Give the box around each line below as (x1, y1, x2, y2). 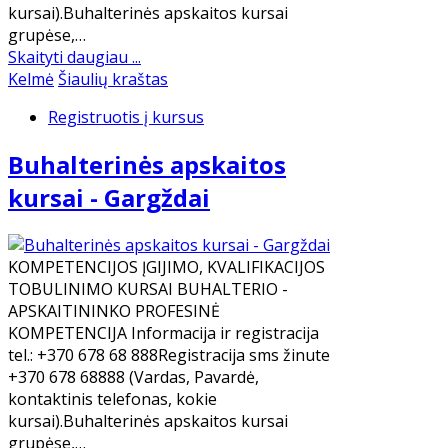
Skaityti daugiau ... (8, 46, 141, 69)
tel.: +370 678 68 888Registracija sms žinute (8, 343, 330, 366)
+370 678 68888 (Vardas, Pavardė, (8, 365, 259, 388)
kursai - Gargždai (8, 181, 210, 215)
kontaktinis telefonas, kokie (8, 387, 217, 410)
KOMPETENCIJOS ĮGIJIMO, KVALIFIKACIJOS (8, 255, 325, 278)
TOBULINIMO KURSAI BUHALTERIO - (8, 277, 288, 300)
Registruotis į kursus (48, 106, 204, 129)
